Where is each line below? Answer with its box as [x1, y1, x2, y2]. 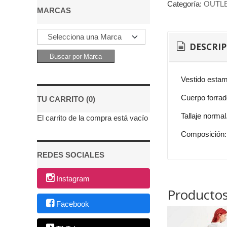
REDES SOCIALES [37, 150, 104, 159]
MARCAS [37, 6, 71, 15]
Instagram [56, 174, 90, 183]
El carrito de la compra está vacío [37, 113, 148, 122]
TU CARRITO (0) [37, 95, 95, 103]
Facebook [56, 199, 90, 208]
